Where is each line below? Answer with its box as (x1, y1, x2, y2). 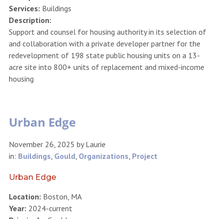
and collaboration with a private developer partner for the (8, 38, 200, 48)
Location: (8, 191, 41, 201)
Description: (8, 15, 51, 25)
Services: (8, 3, 40, 13)
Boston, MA (41, 191, 82, 201)
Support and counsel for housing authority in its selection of (8, 26, 206, 37)
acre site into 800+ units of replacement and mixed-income (8, 62, 204, 72)
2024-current (26, 203, 72, 213)
